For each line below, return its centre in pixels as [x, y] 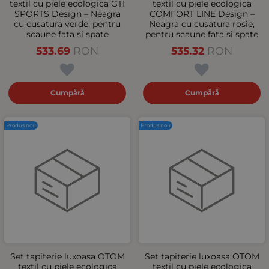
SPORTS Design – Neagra [67, 14]
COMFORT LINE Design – [202, 14]
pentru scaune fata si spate [202, 34]
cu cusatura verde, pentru [67, 24]
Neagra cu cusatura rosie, [202, 24]
